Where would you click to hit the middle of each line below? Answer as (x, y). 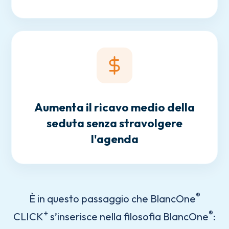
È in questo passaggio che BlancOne (112, 198)
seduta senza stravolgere (114, 123)
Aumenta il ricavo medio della (114, 107)
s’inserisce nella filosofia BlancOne (128, 217)
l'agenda (114, 139)
